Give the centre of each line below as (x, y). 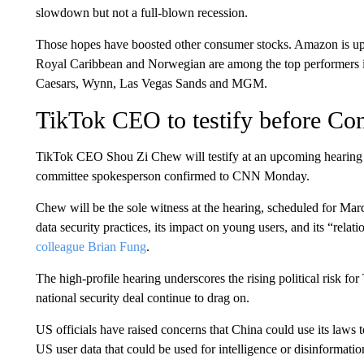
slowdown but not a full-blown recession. (141, 13)
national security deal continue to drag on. (142, 298)
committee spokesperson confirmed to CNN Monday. (172, 176)
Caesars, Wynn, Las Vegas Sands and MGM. (151, 83)
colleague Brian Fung (91, 247)
